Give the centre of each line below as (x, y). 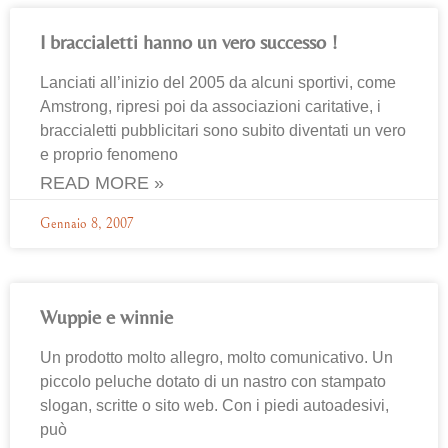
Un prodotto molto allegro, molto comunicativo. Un (216, 357)
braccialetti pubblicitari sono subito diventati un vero (223, 130)
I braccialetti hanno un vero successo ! (189, 41)
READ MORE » (102, 183)
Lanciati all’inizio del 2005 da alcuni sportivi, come (218, 82)
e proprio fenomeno (109, 154)
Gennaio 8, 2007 (86, 224)
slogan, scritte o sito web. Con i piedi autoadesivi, (214, 405)
